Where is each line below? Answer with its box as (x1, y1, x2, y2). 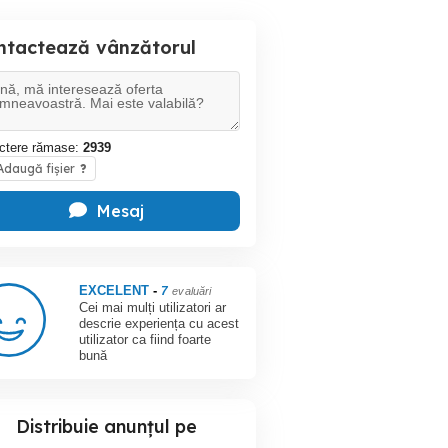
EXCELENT (79, 283, 154, 298)
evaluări (172, 285, 212, 297)
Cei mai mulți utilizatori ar (79, 300, 227, 315)
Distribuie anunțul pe (15, 415, 197, 438)
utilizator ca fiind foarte (79, 332, 212, 347)
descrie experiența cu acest (79, 316, 240, 331)
